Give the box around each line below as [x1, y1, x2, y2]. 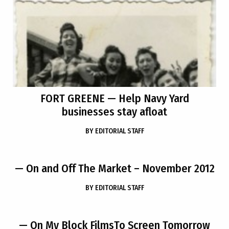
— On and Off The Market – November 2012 [14, 162, 215, 175]
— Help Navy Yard [104, 91, 189, 105]
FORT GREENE [40, 91, 105, 105]
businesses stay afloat [62, 105, 167, 119]
